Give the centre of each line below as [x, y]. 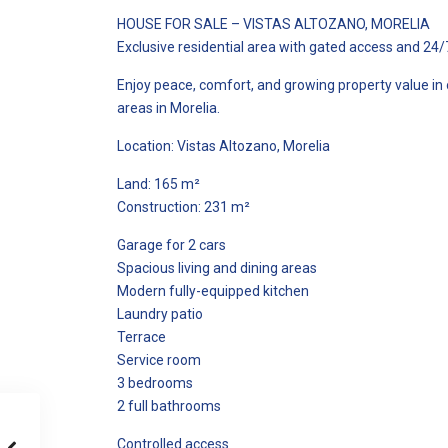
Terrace [141, 337]
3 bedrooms [155, 383]
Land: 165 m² [158, 184]
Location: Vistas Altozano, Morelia [223, 146]
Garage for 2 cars [171, 245]
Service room [159, 360]
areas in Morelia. [168, 108]
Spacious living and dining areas [217, 268]
